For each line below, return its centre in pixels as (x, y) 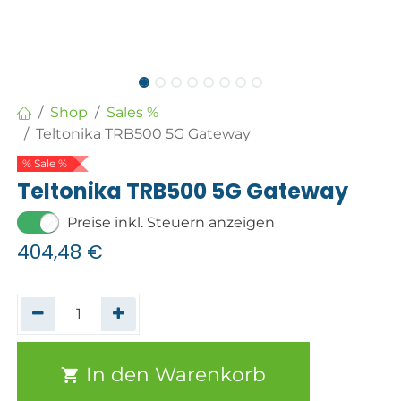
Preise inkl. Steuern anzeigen (171, 222)
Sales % (133, 113)
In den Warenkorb (174, 375)
